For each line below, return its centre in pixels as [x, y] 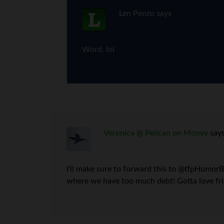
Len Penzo [136, 13]
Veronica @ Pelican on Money [155, 133]
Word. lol [98, 49]
